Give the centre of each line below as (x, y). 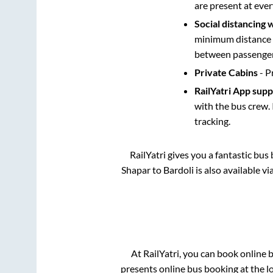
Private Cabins (226, 72)
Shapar (136, 169)
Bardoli (179, 169)
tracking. (212, 121)
